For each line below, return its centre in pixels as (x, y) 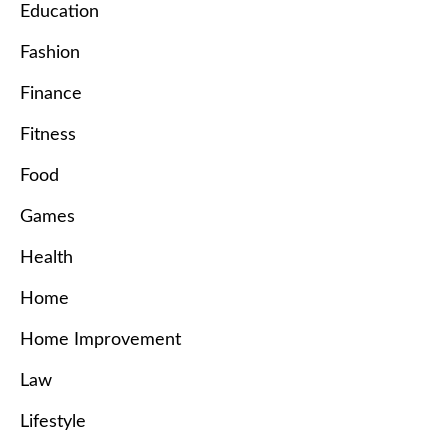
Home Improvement (100, 340)
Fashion (50, 53)
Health (46, 258)
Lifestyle (53, 422)
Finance (51, 94)
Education (59, 12)
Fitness (48, 135)
